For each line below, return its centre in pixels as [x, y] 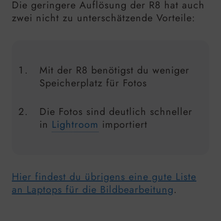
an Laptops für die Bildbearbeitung [93, 190]
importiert [123, 125]
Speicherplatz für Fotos [93, 83]
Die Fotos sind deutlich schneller [116, 112]
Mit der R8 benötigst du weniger [114, 71]
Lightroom [75, 125]
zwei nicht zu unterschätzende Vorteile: [104, 18]
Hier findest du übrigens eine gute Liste [104, 177]
